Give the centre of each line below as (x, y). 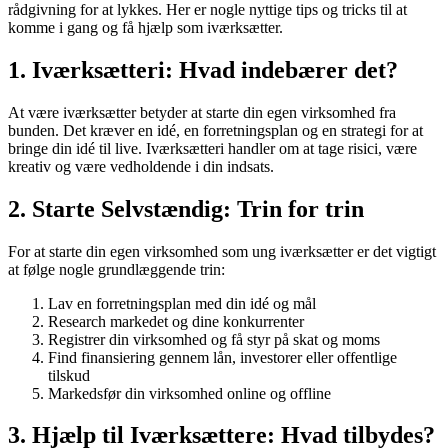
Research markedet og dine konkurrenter (176, 321)
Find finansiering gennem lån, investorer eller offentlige (222, 357)
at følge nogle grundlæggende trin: (116, 269)
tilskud (69, 375)
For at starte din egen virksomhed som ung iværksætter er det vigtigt (222, 251)
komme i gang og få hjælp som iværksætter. (145, 27)
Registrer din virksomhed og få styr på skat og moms (214, 339)
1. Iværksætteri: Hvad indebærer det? (203, 69)
